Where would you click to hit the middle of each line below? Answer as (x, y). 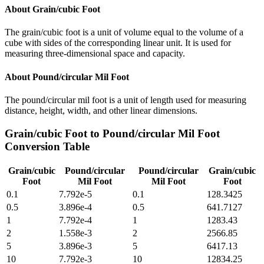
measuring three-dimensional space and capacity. (95, 54)
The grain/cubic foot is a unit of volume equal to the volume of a (124, 32)
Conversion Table (47, 146)
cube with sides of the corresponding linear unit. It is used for (118, 43)
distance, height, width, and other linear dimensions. (101, 110)
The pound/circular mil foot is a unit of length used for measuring (126, 100)
